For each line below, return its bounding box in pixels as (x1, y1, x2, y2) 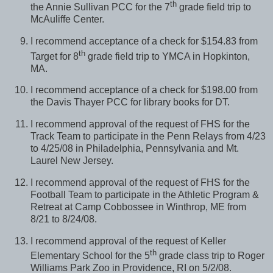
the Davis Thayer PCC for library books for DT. (30, 97, 230, 108)
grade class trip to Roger (157, 250, 264, 261)
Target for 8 (30, 51, 79, 62)
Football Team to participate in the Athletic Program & (30, 190, 259, 200)
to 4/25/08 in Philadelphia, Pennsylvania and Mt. (30, 143, 239, 154)
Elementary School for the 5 (30, 250, 150, 261)
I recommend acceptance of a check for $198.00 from (30, 85, 258, 96)
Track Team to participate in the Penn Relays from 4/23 (30, 131, 266, 142)
